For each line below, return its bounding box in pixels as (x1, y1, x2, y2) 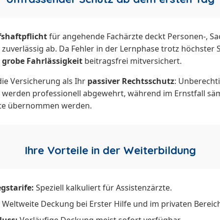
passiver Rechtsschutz (87, 76, 174, 87)
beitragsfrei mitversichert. (82, 55, 182, 67)
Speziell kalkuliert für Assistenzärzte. (34, 182, 172, 193)
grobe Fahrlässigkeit (2, 55, 82, 67)
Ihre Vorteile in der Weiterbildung (24, 143, 196, 158)
